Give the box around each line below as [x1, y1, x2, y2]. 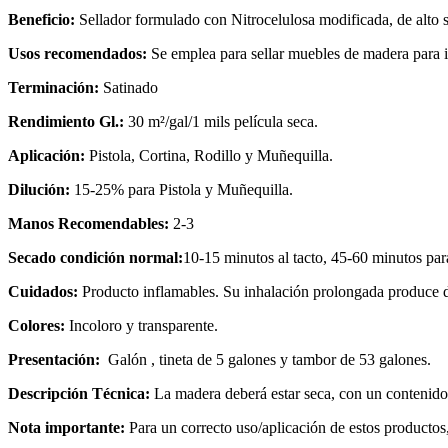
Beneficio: [8, 11, 79, 29]
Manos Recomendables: [8, 215, 173, 233]
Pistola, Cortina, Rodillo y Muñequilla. [85, 147, 333, 165]
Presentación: [8, 351, 104, 369]
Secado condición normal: [8, 249, 183, 267]
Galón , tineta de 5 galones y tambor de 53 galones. [104, 351, 431, 369]
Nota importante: [8, 419, 125, 437]
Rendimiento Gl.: [8, 113, 124, 131]
